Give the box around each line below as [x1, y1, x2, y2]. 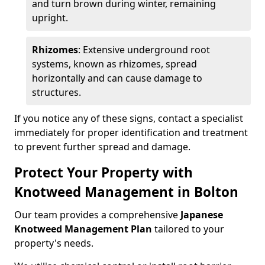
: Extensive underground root [78, 43, 210, 56]
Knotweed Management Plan [14, 222, 152, 235]
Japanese [180, 208, 223, 221]
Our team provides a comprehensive [14, 208, 180, 221]
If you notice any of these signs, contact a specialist [14, 112, 243, 125]
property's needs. [14, 237, 93, 250]
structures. [32, 86, 81, 99]
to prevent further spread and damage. [14, 140, 190, 153]
